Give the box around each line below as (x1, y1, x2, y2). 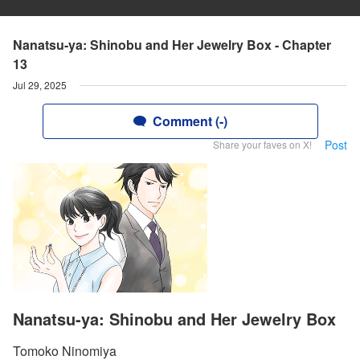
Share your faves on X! (213, 137, 312, 151)
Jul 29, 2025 (13, 78, 67, 92)
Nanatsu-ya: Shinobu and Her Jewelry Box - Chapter (13, 35, 331, 54)
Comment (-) (152, 112, 227, 130)
